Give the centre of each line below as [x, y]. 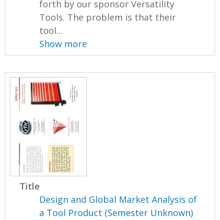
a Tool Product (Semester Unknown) [116, 212]
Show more [63, 43]
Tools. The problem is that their [108, 17]
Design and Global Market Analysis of [118, 199]
